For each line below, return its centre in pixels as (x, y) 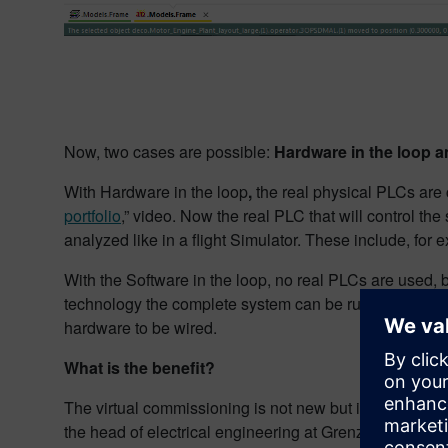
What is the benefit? (139, 368)
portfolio (92, 216)
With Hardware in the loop (156, 192)
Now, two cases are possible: (167, 152)
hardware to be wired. (140, 328)
